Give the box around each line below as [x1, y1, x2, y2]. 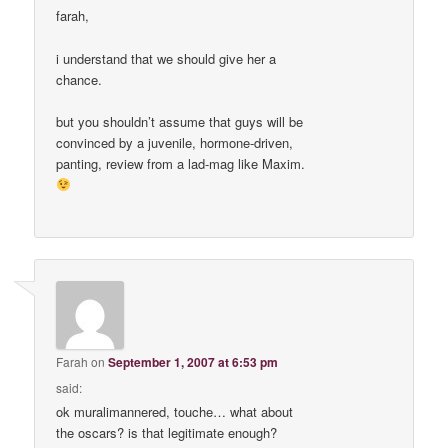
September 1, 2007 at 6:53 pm [108, 353, 279, 372]
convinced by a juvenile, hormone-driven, [56, 132, 294, 152]
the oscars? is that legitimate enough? [56, 423, 278, 443]
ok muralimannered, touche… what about [56, 402, 294, 422]
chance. [56, 69, 103, 89]
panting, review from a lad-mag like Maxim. [56, 153, 306, 173]
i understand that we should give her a [56, 48, 277, 68]
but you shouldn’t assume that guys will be [56, 111, 304, 131]
